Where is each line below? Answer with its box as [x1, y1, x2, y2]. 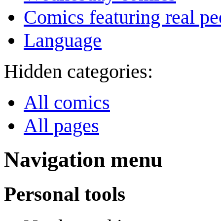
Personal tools [4, 183, 125, 206]
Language [24, 29, 102, 52]
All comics [24, 91, 110, 114]
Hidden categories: [4, 60, 153, 83]
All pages [24, 114, 99, 137]
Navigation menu [4, 147, 162, 172]
